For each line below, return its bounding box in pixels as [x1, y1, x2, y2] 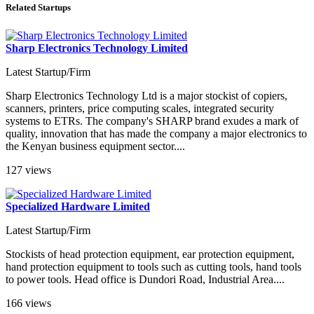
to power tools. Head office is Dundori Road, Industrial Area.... [6, 273, 285, 285]
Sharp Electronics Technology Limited [6, 41, 188, 54]
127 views [6, 163, 51, 176]
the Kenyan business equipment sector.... [6, 139, 185, 152]
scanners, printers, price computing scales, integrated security [6, 102, 274, 114]
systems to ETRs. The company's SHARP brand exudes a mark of [6, 114, 299, 127]
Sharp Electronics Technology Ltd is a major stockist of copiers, [6, 89, 287, 102]
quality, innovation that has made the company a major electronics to [6, 127, 307, 139]
